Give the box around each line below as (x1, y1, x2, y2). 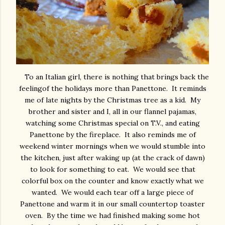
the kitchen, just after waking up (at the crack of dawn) (20, 153, 205, 163)
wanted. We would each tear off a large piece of (32, 188, 193, 197)
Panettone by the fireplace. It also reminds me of (29, 130, 196, 140)
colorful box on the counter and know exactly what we (21, 176, 204, 186)
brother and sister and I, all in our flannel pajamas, (29, 107, 196, 117)
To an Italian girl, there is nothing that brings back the (16, 72, 209, 82)
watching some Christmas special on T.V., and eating (25, 119, 200, 128)
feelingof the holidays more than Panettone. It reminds (19, 84, 206, 93)
